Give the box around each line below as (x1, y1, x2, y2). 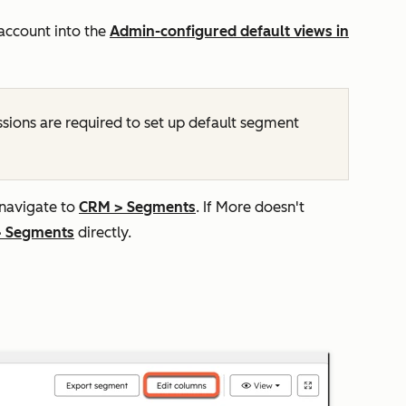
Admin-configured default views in (110, 23, 349, 41)
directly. (74, 224, 131, 242)
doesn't (251, 198, 304, 217)
